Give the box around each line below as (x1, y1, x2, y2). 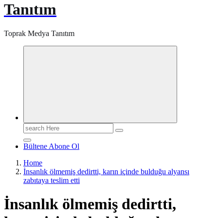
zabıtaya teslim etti (23, 176, 80, 184)
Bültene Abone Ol (23, 142, 79, 150)
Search (23, 122, 44, 131)
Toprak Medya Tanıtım (4, 29, 74, 37)
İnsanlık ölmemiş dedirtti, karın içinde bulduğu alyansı (23, 167, 189, 176)
